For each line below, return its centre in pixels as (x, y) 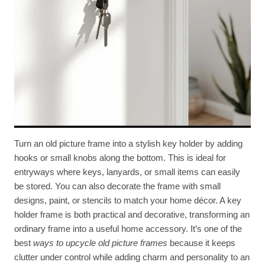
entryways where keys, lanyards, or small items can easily (127, 172)
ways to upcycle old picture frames (100, 243)
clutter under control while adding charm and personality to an (132, 257)
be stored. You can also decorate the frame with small (117, 186)
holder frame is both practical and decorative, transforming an (132, 214)
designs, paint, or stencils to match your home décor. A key (128, 200)
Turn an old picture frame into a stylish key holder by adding (128, 143)
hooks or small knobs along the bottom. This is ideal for (120, 157)
